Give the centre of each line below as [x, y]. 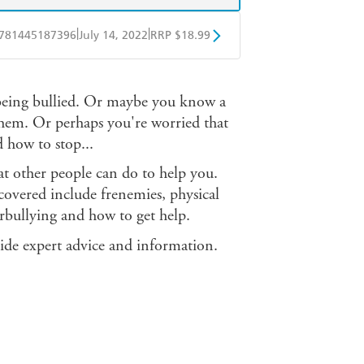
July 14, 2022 [113, 36]
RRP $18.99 [180, 36]
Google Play [156, 76]
